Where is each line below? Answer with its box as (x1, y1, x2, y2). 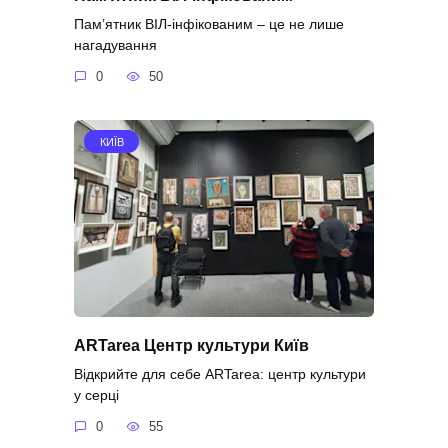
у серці (74, 386, 119, 403)
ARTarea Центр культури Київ (74, 336, 309, 354)
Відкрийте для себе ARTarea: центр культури (74, 365, 366, 382)
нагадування (74, 36, 157, 53)
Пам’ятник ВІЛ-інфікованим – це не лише (74, 15, 344, 32)
